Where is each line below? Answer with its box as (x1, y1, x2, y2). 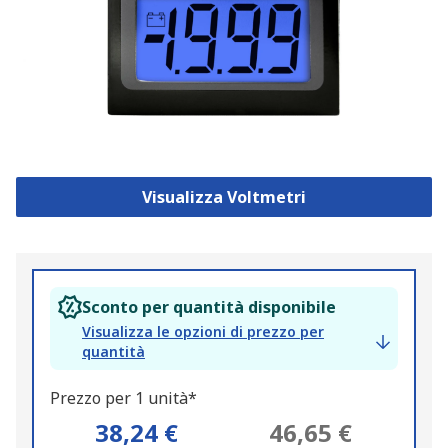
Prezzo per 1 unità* (50, 387, 197, 410)
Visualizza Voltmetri (141, 186, 306, 209)
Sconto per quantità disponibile (82, 296, 336, 319)
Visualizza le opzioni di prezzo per (82, 322, 324, 342)
